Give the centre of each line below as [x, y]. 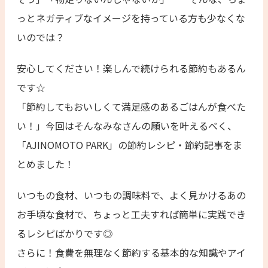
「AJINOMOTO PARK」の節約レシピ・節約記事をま [130, 144]
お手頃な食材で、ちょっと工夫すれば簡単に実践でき [131, 214]
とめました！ [45, 164]
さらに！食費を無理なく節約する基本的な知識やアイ [131, 252]
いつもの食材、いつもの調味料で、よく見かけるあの [131, 195]
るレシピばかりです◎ [65, 233]
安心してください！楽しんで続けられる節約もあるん [131, 68]
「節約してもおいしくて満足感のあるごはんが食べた [131, 106]
